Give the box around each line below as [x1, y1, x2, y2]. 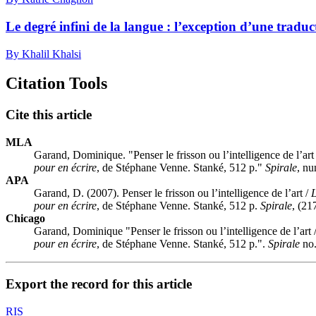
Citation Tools [6, 74, 107, 93]
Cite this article [6, 107, 92, 123]
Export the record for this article [6, 276, 192, 291]
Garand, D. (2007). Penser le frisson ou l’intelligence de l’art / [34, 187, 311, 200]
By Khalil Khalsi [6, 47, 81, 60]
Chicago [6, 212, 45, 225]
